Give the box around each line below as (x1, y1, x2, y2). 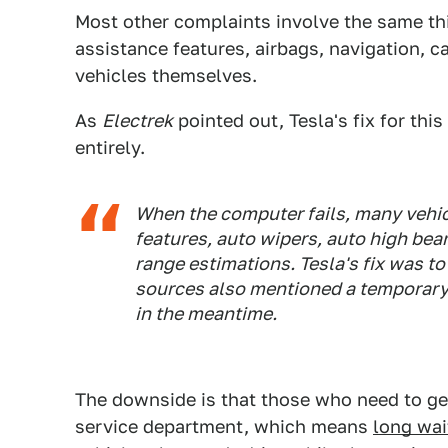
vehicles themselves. (75, 65, 257, 86)
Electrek (102, 110, 173, 131)
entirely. (75, 137, 145, 158)
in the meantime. (135, 303, 277, 324)
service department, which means (75, 416, 373, 437)
